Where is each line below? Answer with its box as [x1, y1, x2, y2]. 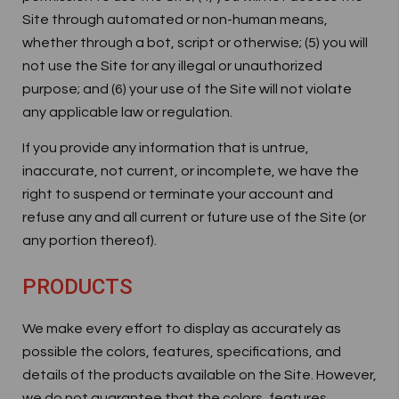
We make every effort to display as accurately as [22, 322, 341, 336]
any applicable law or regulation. [22, 105, 232, 119]
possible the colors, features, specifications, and [22, 345, 341, 359]
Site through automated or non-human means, [22, 12, 328, 27]
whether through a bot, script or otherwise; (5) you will [22, 36, 368, 50]
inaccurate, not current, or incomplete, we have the [22, 164, 359, 178]
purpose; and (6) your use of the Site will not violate [22, 82, 352, 96]
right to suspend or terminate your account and [22, 187, 333, 201]
